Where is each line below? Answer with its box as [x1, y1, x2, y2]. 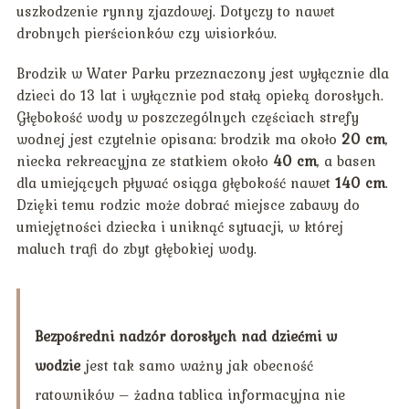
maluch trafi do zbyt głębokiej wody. [16, 237, 257, 260]
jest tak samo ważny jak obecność [79, 354, 313, 377]
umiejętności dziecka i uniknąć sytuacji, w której [16, 215, 343, 238]
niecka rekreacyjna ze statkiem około [16, 150, 273, 173]
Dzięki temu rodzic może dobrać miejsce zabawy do [16, 194, 360, 216]
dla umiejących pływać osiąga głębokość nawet [16, 172, 335, 194]
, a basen [316, 150, 376, 173]
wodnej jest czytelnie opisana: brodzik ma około [16, 128, 341, 151]
